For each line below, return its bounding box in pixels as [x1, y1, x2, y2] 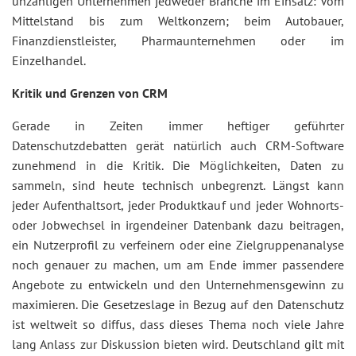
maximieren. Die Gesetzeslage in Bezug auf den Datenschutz [12, 296, 344, 312]
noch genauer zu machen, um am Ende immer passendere [12, 257, 344, 273]
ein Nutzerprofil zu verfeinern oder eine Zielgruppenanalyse [12, 237, 344, 253]
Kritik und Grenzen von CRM [12, 85, 168, 101]
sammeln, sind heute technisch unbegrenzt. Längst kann [12, 177, 344, 193]
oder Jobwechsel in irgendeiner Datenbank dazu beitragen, [12, 217, 344, 233]
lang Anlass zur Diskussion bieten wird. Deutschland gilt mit [12, 336, 344, 352]
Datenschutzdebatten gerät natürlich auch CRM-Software [12, 137, 344, 153]
